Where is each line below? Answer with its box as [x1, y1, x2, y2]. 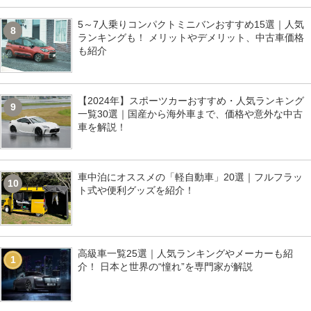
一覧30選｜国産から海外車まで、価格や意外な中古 [78, 108, 303, 120]
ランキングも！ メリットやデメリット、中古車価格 [78, 32, 304, 44]
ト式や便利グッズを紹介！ [78, 185, 194, 196]
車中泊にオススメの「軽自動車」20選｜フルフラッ [78, 171, 303, 183]
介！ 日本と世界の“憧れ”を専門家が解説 [78, 261, 253, 273]
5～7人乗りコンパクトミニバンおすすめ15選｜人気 [78, 19, 304, 31]
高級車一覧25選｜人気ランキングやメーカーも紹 [78, 248, 293, 260]
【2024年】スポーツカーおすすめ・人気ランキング [78, 95, 304, 107]
